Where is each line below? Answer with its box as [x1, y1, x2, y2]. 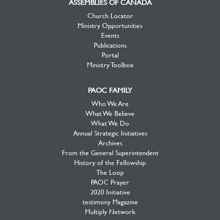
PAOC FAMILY [88, 85, 132, 94]
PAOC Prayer [91, 177, 129, 186]
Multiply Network [84, 207, 136, 216]
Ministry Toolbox [86, 60, 134, 69]
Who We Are [91, 99, 129, 108]
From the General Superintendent [61, 148, 159, 157]
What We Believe [85, 109, 135, 117]
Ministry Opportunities [78, 21, 142, 29]
